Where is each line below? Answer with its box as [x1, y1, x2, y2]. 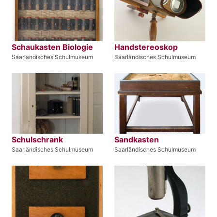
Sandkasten [114, 135, 159, 145]
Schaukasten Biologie [12, 42, 93, 52]
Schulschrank [12, 135, 63, 145]
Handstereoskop [114, 42, 178, 52]
